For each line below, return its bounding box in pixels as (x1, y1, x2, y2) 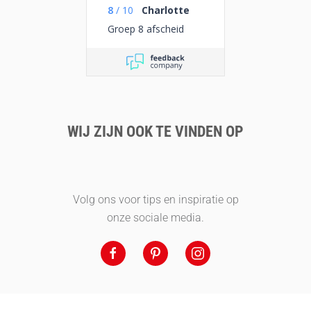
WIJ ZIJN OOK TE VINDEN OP (67, 123, 244, 140)
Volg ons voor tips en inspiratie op (72, 193, 239, 206)
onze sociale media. (107, 211, 204, 224)
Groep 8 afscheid (108, 22, 184, 35)
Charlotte (142, 3, 190, 17)
